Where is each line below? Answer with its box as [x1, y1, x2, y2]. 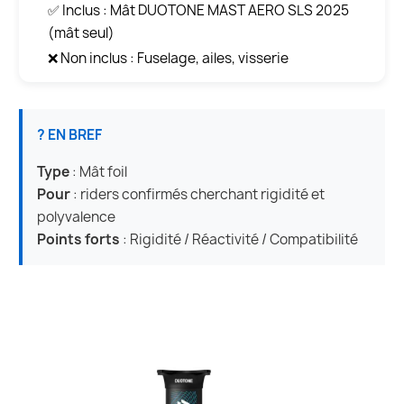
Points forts [37, 229, 120, 249]
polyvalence [37, 207, 115, 226]
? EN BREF [37, 124, 102, 144]
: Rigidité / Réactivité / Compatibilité [120, 229, 358, 249]
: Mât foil [69, 161, 127, 181]
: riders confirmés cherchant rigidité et [70, 184, 325, 204]
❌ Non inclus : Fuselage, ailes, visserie [48, 48, 289, 68]
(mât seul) [48, 23, 115, 42]
